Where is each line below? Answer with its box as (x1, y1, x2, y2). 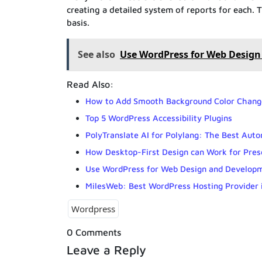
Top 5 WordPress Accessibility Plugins (85, 113, 232, 123)
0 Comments (67, 227, 121, 238)
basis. (67, 18, 89, 28)
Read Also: (67, 79, 113, 90)
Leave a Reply (67, 243, 146, 257)
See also (78, 48, 115, 61)
